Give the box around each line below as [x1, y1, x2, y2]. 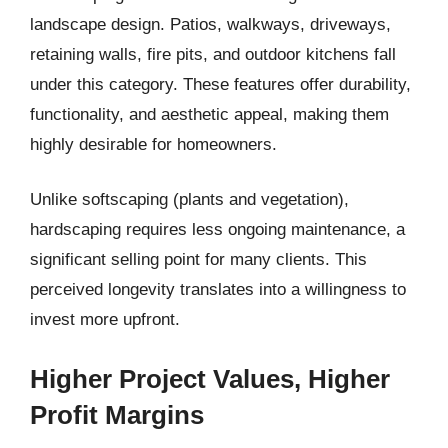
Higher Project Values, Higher [30, 363, 390, 394]
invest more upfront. [30, 310, 180, 329]
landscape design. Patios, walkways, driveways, [30, 14, 391, 34]
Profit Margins [30, 399, 204, 430]
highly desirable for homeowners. [30, 134, 277, 154]
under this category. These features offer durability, [30, 74, 411, 94]
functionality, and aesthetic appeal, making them [30, 104, 389, 124]
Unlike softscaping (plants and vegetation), [30, 190, 349, 209]
